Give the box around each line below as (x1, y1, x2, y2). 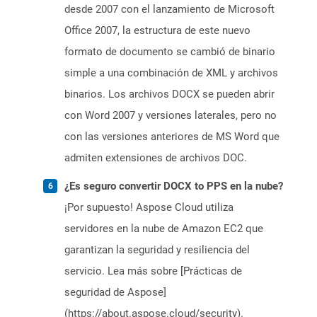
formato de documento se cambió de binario (64, 45, 275, 59)
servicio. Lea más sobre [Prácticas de (64, 265, 242, 278)
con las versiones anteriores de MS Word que (64, 130, 279, 144)
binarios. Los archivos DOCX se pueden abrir (64, 88, 275, 101)
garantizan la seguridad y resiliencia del (64, 243, 250, 257)
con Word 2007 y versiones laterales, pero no (64, 109, 277, 122)
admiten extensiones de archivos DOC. (64, 151, 247, 165)
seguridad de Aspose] (64, 286, 166, 299)
